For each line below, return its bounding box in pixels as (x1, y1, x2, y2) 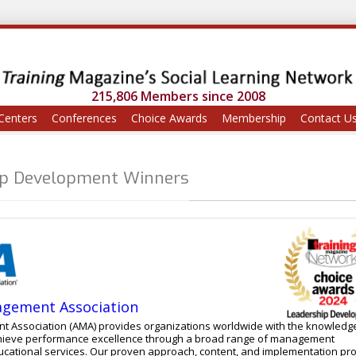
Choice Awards (131, 110, 207, 126)
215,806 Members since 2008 (91, 87, 265, 106)
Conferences (52, 110, 117, 126)
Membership (222, 110, 286, 126)
